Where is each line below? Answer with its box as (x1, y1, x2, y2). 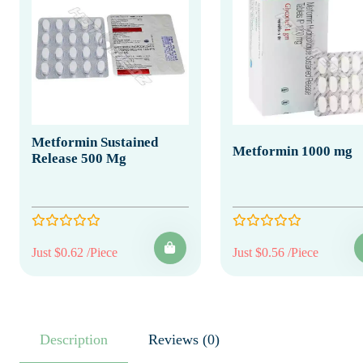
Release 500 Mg (32, 150, 126, 166)
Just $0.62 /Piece (32, 245, 117, 259)
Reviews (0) (203, 331, 220, 348)
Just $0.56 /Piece (232, 245, 318, 259)
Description (40, 331, 108, 348)
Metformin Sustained (32, 134, 158, 150)
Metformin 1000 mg (232, 143, 352, 159)
